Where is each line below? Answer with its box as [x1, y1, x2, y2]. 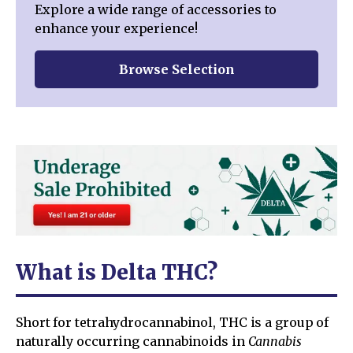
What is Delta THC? [16, 258, 217, 285]
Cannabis [247, 333, 302, 349]
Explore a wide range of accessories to [35, 2, 277, 18]
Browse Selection [118, 61, 235, 78]
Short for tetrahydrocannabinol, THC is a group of [16, 314, 329, 330]
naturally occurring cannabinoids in [16, 333, 248, 349]
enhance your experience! [35, 20, 198, 37]
